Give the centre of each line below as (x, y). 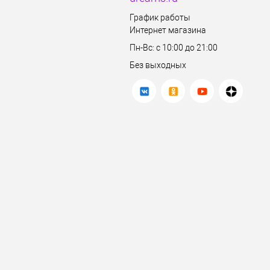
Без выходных (158, 65)
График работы (160, 17)
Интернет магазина (168, 30)
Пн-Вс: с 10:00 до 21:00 (174, 48)
